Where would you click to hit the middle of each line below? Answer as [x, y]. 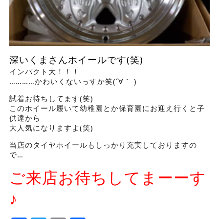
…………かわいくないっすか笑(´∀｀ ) [73, 81]
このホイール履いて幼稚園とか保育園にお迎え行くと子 [107, 108]
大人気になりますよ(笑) [51, 127]
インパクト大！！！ [44, 71]
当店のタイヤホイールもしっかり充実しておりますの [103, 144]
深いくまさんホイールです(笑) [76, 59]
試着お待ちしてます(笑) [51, 98]
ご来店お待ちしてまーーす [108, 177]
